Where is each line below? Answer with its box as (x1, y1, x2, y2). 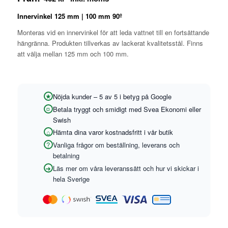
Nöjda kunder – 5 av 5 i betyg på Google (52, 91, 172, 101)
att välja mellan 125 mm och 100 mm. (17, 48, 129, 59)
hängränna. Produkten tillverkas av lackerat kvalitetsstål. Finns (17, 38, 203, 48)
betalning (52, 151, 79, 161)
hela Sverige (52, 174, 90, 184)
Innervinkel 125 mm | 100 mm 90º (17, 11, 122, 21)
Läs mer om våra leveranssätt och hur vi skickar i (52, 163, 199, 174)
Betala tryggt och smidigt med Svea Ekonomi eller (52, 104, 201, 114)
